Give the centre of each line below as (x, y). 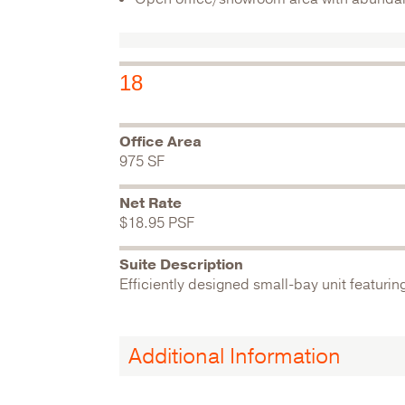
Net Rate (151, 203)
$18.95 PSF (157, 223)
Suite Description (181, 265)
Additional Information (235, 356)
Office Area (160, 142)
